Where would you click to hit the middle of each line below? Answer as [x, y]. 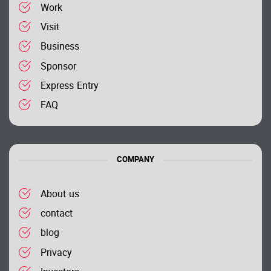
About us [60, 195]
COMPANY [135, 160]
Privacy [56, 253]
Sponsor [58, 67]
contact [57, 214]
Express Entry [70, 86]
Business [60, 47]
